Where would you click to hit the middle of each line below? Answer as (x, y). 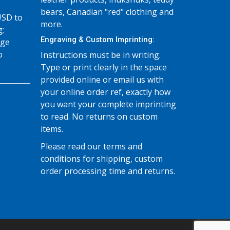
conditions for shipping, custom (101, 159)
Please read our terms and (91, 146)
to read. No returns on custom (99, 117)
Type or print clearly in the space (103, 67)
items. (52, 129)
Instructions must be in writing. (100, 55)
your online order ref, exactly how (105, 92)
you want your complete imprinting (108, 104)
